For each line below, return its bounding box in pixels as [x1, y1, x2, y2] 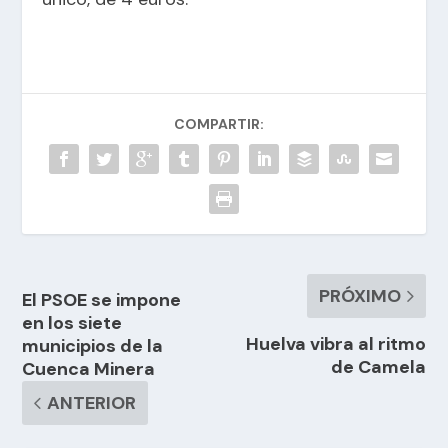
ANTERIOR [47, 390, 137, 415]
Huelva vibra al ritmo [245, 331, 426, 356]
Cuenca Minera [22, 356, 156, 381]
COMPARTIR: [174, 114, 264, 133]
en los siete [22, 310, 123, 335]
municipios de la [22, 333, 164, 358]
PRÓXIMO [318, 283, 401, 308]
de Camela [330, 354, 426, 379]
